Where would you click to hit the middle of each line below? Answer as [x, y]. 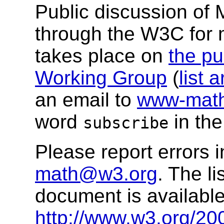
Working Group [101, 78]
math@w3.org [96, 174]
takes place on [102, 56]
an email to [86, 100]
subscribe [126, 123]
